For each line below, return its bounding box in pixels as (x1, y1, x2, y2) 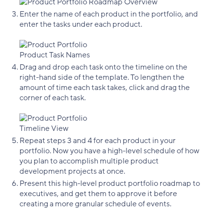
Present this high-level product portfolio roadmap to (19, 178, 200, 189)
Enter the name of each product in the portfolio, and (19, 8, 198, 19)
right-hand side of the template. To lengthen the (19, 72, 184, 83)
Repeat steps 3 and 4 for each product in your (19, 135, 176, 146)
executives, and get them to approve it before (19, 188, 177, 199)
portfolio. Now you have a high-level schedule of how (19, 145, 200, 156)
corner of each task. (19, 92, 86, 103)
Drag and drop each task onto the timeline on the (19, 61, 187, 73)
